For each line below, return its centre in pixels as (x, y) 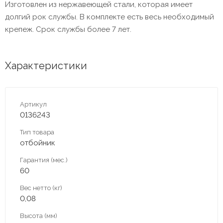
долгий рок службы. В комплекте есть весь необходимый (110, 17)
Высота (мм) (39, 216)
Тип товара (37, 132)
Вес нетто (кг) (41, 188)
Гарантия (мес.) (44, 160)
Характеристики (46, 65)
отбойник (38, 143)
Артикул (33, 104)
